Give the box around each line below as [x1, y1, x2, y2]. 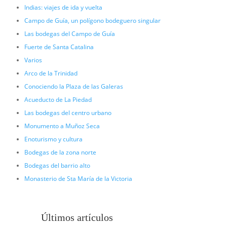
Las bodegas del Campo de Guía [24, 29, 115, 38]
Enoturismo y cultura [24, 134, 83, 143]
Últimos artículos [41, 211, 113, 223]
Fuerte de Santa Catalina [24, 42, 94, 51]
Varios [24, 55, 42, 64]
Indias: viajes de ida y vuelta [24, 3, 102, 12]
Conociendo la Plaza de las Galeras [24, 82, 123, 91]
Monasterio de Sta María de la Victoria [24, 174, 132, 183]
